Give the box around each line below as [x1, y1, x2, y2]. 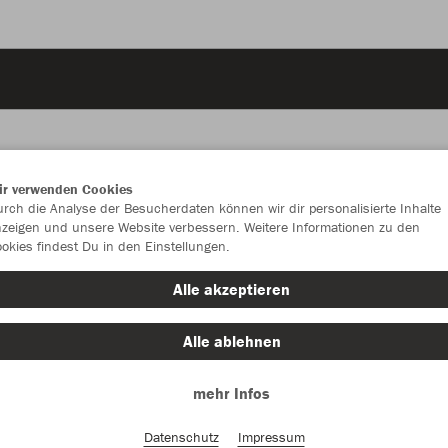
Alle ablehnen [182, 331, 281, 351]
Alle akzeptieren [173, 279, 290, 299]
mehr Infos [193, 383, 270, 403]
